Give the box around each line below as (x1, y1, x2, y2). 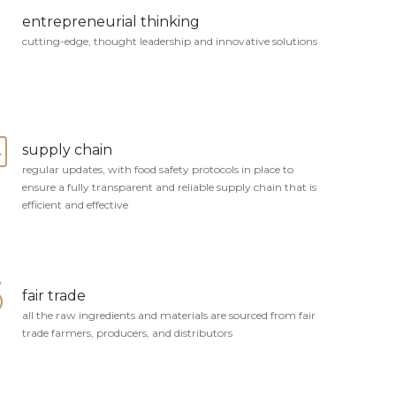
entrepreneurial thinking (21, 13, 200, 30)
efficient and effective (21, 198, 128, 211)
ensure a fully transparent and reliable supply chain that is (21, 180, 316, 194)
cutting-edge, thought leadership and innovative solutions (21, 34, 317, 48)
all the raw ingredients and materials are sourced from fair (21, 308, 316, 322)
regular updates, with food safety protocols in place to (21, 163, 293, 176)
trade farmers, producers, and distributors (21, 326, 232, 339)
